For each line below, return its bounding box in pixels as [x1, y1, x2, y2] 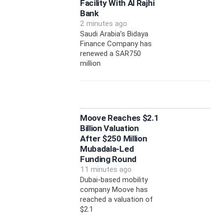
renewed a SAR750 [80, 49, 141, 58]
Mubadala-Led [80, 144, 134, 154]
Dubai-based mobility [80, 175, 148, 185]
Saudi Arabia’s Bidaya [80, 29, 148, 39]
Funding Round [80, 154, 137, 165]
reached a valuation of [80, 195, 153, 204]
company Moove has [80, 185, 148, 194]
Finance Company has [80, 39, 152, 49]
